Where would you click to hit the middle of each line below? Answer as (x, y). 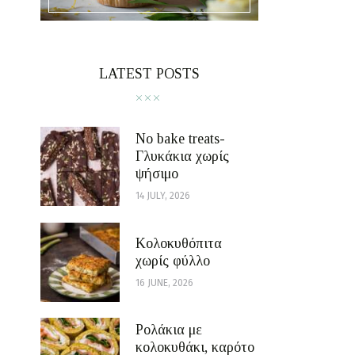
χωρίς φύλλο (173, 260)
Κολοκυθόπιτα (179, 243)
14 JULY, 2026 (163, 196)
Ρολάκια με (169, 330)
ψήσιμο (157, 174)
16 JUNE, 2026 (164, 282)
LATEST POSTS (149, 73)
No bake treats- (180, 139)
